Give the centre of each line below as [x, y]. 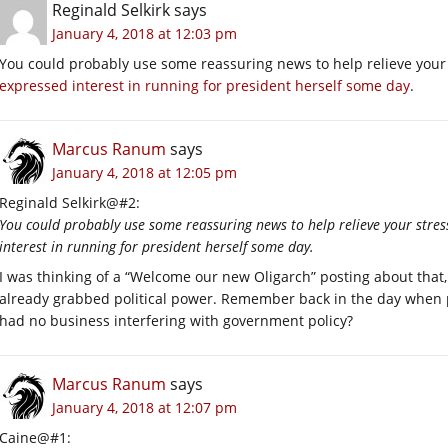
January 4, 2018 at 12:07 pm [144, 407]
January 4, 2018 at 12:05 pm [144, 172]
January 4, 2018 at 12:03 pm [144, 33]
